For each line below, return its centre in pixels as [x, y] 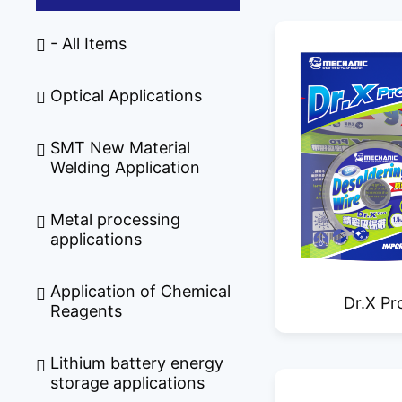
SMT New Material [121, 148]
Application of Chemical [141, 292]
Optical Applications [127, 96]
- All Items [89, 43]
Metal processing [116, 220]
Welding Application [126, 168]
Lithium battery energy [137, 363]
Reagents [87, 311]
